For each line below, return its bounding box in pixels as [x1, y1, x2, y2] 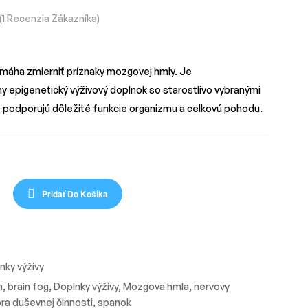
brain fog [8, 280, 49, 293]
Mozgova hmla [123, 280, 189, 293]
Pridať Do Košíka [42, 188, 108, 201]
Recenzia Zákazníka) [4, 12, 100, 24]
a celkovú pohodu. [179, 102, 263, 115]
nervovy [194, 280, 230, 293]
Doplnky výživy [54, 280, 118, 293]
